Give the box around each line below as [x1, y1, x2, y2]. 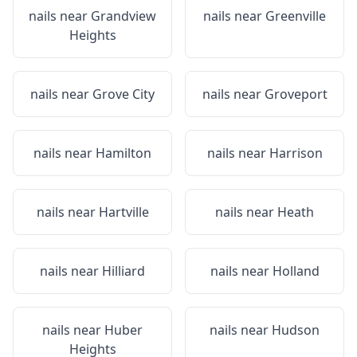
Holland [272, 262, 320, 280]
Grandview [91, 7, 156, 25]
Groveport [264, 85, 328, 103]
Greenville [265, 7, 326, 25]
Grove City [92, 85, 155, 103]
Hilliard [102, 262, 145, 280]
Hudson [272, 321, 320, 339]
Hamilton [96, 144, 151, 162]
